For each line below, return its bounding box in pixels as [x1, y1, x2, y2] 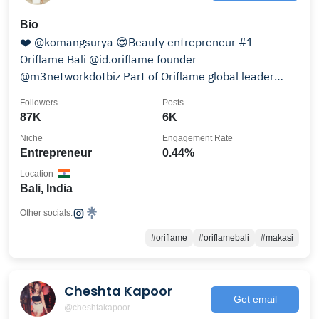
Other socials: [20, 208, 73, 218]
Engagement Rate [162, 133, 233, 143]
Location [20, 169, 53, 179]
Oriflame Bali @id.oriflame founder [20, 52, 89, 66]
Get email [233, 293, 277, 305]
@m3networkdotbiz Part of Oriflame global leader [20, 69, 274, 83]
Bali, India [20, 182, 73, 194]
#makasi [261, 233, 293, 243]
